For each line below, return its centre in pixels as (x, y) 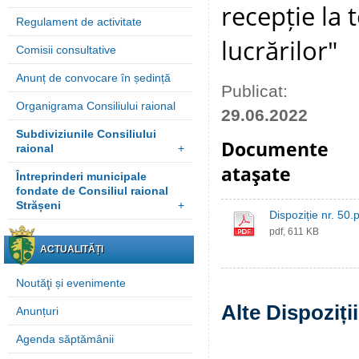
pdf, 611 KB (294, 232)
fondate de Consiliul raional (92, 191)
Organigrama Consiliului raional (96, 106)
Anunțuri (37, 311)
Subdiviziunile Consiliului (86, 134)
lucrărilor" (279, 50)
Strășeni (38, 205)
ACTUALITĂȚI (72, 249)
